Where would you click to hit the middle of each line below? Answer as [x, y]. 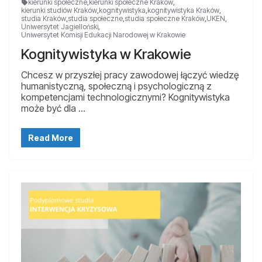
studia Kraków [44, 18]
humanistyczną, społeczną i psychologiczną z [116, 86]
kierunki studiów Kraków [59, 10]
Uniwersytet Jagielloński [60, 26]
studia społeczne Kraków [165, 18]
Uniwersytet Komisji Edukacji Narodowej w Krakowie [103, 35]
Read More [51, 137]
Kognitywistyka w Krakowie [106, 54]
